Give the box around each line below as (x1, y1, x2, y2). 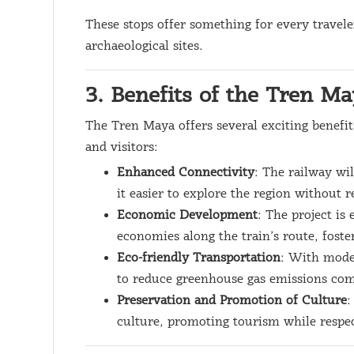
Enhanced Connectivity (117, 165, 255, 181)
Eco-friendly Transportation (117, 250, 281, 266)
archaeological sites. (85, 39, 204, 55)
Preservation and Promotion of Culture (117, 293, 348, 309)
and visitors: (85, 140, 159, 156)
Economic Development (117, 208, 258, 224)
